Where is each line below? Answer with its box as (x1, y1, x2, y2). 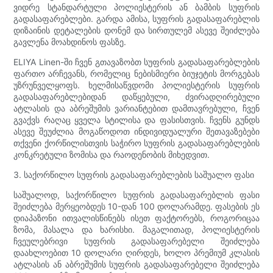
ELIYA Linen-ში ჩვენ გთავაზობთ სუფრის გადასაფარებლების (13, 56, 260, 67)
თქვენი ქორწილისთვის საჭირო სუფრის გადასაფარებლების (13, 137, 260, 148)
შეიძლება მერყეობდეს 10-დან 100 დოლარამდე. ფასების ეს (13, 200, 260, 211)
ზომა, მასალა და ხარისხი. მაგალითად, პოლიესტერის (13, 224, 260, 235)
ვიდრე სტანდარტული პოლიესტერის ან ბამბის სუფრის (13, 1, 260, 12)
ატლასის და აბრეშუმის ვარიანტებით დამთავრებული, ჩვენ (13, 102, 260, 113)
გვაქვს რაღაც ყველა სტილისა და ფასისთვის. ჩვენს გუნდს (13, 114, 260, 125)
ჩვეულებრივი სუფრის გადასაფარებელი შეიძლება (13, 235, 260, 246)
